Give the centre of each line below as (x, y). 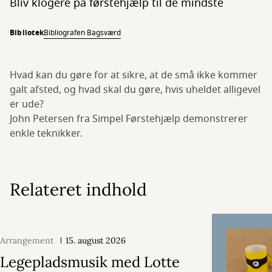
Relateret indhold (78, 189)
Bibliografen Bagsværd (83, 33)
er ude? (28, 104)
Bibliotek (27, 33)
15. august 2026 (96, 240)
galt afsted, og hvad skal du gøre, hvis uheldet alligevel (135, 90)
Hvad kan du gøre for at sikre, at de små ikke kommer (134, 75)
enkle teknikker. (46, 134)
